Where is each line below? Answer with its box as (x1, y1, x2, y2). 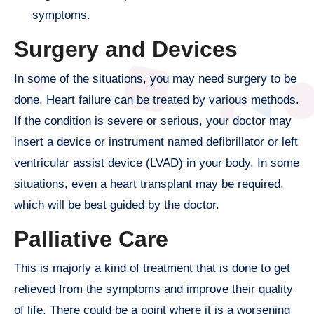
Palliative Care (14, 226, 168, 252)
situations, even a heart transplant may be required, (14, 177, 284, 191)
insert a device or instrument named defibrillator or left (14, 135, 298, 149)
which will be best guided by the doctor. (14, 198, 219, 212)
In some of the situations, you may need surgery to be (14, 71, 296, 86)
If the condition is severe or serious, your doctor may (14, 114, 292, 128)
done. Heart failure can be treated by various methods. (14, 93, 299, 107)
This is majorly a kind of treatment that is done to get (14, 261, 290, 275)
